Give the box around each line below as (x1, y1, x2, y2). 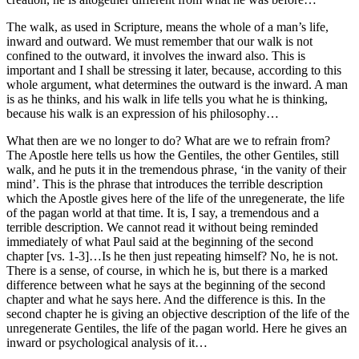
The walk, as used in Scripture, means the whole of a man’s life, (6, 19, 329, 34)
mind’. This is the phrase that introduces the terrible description (6, 176, 323, 191)
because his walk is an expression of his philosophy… (6, 106, 279, 120)
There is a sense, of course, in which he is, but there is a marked (6, 263, 328, 277)
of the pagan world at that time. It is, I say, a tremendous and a (6, 205, 319, 220)
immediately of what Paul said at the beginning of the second (6, 234, 313, 248)
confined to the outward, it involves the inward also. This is (6, 48, 305, 63)
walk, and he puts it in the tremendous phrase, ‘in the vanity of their (6, 162, 346, 176)
